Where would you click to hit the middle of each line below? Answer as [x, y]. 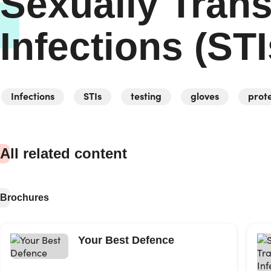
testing [146, 96]
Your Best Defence [126, 240]
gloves [205, 96]
